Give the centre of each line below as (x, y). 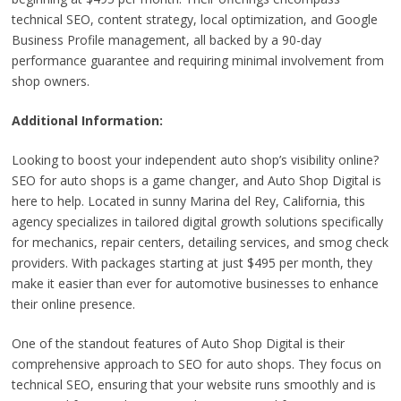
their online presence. (73, 303)
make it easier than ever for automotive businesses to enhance (195, 283)
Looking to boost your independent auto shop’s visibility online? (195, 159)
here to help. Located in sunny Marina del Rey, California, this (188, 200)
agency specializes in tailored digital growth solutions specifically (197, 221)
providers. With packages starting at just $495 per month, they (192, 262)
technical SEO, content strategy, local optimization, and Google (194, 19)
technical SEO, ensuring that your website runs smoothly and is (193, 384)
